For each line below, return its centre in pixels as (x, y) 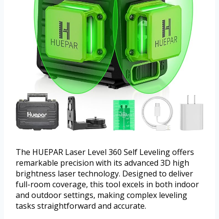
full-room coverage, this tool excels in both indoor (107, 185)
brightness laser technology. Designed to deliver (104, 174)
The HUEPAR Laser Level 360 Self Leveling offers (105, 152)
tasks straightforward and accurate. (81, 206)
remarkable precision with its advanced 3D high (102, 163)
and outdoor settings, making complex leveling (101, 195)
